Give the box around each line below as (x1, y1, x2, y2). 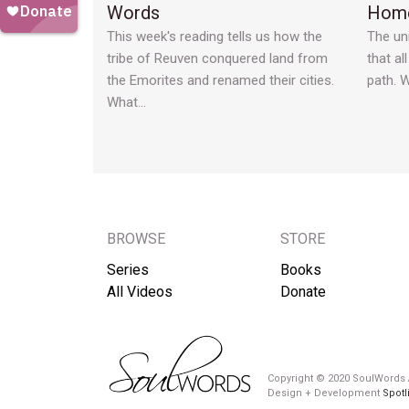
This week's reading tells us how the (107, 28, 322, 46)
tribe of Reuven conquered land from (107, 50, 328, 68)
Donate (280, 283, 326, 301)
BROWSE (107, 230, 165, 248)
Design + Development (267, 386, 383, 399)
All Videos (107, 283, 173, 301)
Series (107, 261, 149, 279)
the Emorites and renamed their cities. (107, 72, 334, 89)
